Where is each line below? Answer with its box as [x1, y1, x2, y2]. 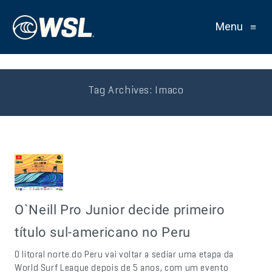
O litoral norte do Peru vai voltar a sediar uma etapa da [14, 248, 234, 260]
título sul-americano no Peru [14, 224, 191, 240]
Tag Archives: [88, 83, 155, 97]
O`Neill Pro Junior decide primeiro [14, 202, 225, 217]
